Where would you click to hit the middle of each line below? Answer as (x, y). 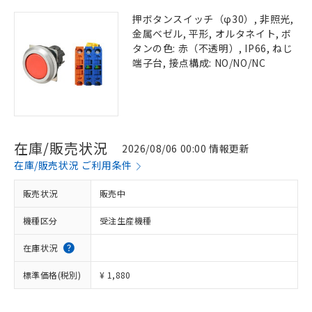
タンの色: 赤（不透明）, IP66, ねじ (213, 48)
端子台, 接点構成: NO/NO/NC (199, 63)
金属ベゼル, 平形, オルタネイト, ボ (212, 33)
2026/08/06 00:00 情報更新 (186, 148)
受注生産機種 (126, 220)
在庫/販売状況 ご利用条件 (73, 165)
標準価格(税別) (52, 275)
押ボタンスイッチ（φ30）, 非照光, (213, 19)
